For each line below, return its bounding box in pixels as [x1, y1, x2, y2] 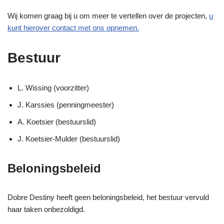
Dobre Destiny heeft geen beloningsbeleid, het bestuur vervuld [7, 192, 209, 201]
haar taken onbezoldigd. [7, 204, 85, 213]
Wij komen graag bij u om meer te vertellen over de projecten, [7, 11, 209, 20]
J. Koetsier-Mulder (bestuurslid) [17, 134, 120, 143]
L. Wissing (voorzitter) [17, 83, 89, 92]
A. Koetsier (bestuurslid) [17, 117, 96, 126]
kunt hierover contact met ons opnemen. [7, 23, 139, 32]
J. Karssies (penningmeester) [17, 100, 114, 109]
